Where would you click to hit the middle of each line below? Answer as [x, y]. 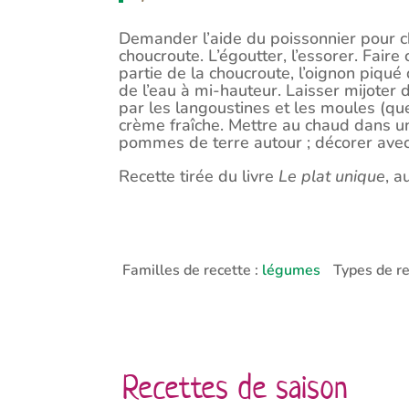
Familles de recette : [193, 270]
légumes [292, 270]
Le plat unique [332, 177]
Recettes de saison [236, 386]
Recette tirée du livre [199, 177]
